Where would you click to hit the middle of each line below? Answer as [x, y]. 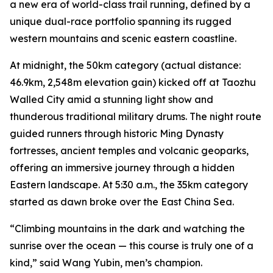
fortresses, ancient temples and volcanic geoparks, [129, 151]
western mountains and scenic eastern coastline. [123, 38]
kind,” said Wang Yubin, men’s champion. [106, 263]
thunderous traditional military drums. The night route [136, 116]
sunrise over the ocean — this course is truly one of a [132, 246]
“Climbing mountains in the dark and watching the [127, 229]
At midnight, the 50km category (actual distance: [125, 65]
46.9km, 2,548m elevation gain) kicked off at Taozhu [133, 82]
